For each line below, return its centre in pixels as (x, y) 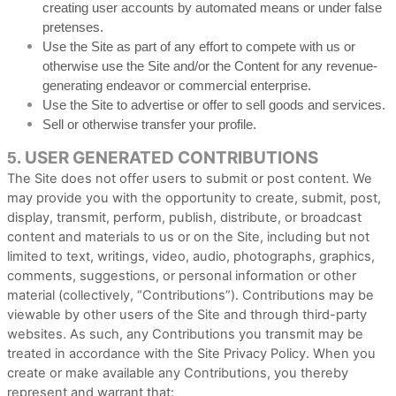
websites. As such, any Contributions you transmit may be (185, 334)
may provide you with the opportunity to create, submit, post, (194, 198)
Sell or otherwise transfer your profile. (149, 124)
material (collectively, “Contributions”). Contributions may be (190, 295)
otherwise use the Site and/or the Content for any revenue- (210, 66)
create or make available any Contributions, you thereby (178, 373)
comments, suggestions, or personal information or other (182, 276)
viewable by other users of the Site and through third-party (187, 315)
